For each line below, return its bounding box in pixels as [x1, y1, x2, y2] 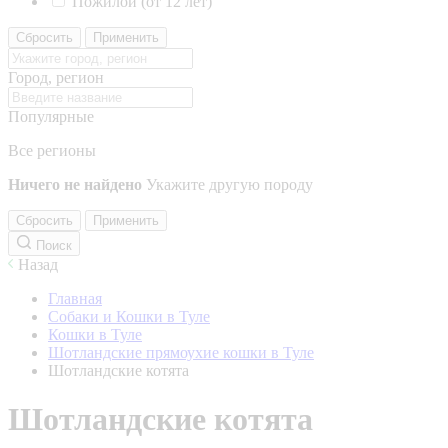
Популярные [8, 108, 94, 125]
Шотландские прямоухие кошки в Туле [48, 344, 314, 361]
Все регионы [8, 142, 96, 159]
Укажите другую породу [146, 176, 313, 193]
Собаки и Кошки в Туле [48, 308, 210, 325]
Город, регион [8, 69, 104, 86]
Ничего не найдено [8, 176, 142, 193]
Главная [48, 290, 102, 307]
